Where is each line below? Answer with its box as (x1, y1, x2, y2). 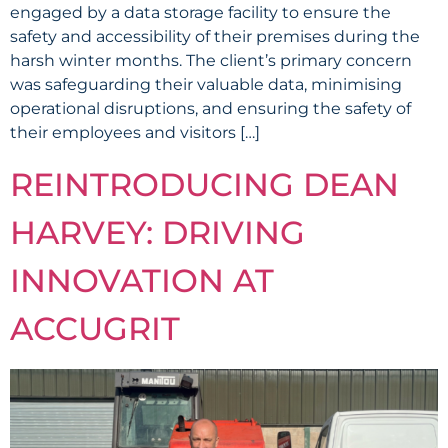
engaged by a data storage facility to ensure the (10, 3, 391, 23)
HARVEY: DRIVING (10, 213, 305, 253)
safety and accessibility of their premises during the (10, 27, 420, 47)
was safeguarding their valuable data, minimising (10, 75, 402, 95)
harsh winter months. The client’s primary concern (10, 51, 412, 71)
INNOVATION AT (10, 261, 274, 301)
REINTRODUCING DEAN (10, 165, 399, 205)
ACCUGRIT (10, 309, 180, 349)
